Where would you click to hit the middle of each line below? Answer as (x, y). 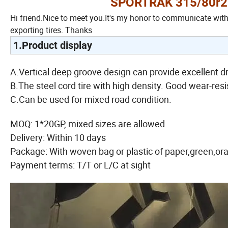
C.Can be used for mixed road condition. (91, 99)
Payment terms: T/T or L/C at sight (80, 165)
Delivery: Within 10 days (59, 137)
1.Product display (53, 45)
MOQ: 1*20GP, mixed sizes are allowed (88, 123)
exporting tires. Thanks (51, 30)
